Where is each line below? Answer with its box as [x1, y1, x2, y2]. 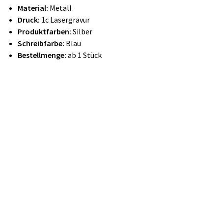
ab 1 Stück [66, 50, 102, 60]
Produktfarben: [18, 26, 73, 36]
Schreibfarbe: [18, 38, 66, 48]
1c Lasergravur [40, 14, 90, 25]
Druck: [18, 14, 40, 25]
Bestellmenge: [18, 50, 66, 60]
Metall [50, 2, 72, 13]
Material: [18, 2, 50, 13]
